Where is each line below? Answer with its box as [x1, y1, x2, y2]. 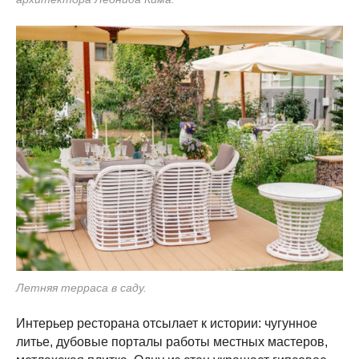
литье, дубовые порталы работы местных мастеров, [16, 335, 328, 349]
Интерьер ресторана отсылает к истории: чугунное [16, 317, 317, 330]
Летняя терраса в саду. [16, 281, 147, 294]
